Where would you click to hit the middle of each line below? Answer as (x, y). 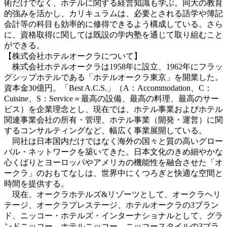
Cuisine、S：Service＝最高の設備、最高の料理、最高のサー (111, 98)
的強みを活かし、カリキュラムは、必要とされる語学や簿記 (113, 13)
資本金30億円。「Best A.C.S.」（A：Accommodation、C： (108, 88)
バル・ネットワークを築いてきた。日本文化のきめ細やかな (113, 152)
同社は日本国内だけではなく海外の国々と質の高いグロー (113, 141)
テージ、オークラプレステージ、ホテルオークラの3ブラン (111, 205)
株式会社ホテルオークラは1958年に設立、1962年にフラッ (113, 66)
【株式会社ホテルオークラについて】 (73, 56)
